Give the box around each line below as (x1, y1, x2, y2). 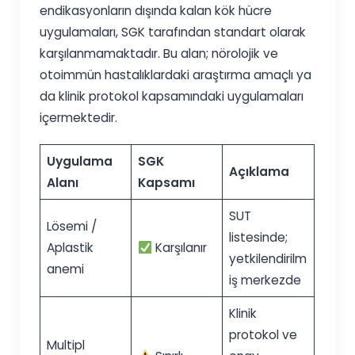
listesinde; (228, 229, 288, 246)
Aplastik (46, 239, 94, 257)
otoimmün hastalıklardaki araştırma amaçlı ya (40, 67, 312, 84)
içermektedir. (40, 109, 118, 127)
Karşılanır (151, 239, 207, 257)
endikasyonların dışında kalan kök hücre (40, 2, 273, 20)
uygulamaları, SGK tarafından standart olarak (40, 24, 307, 41)
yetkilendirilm (228, 250, 307, 268)
